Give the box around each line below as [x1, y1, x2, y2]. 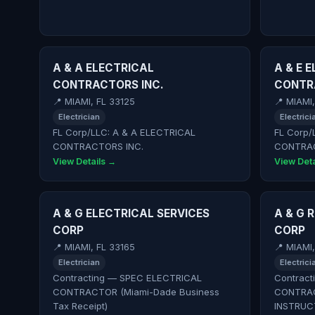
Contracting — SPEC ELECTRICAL [53, 271, 202, 283]
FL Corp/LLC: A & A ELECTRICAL [53, 127, 196, 139]
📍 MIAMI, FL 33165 [53, 242, 136, 253]
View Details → [53, 155, 117, 167]
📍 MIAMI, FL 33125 [53, 96, 136, 108]
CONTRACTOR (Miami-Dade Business [53, 285, 220, 297]
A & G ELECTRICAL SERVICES [53, 206, 210, 220]
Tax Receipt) [53, 300, 108, 311]
